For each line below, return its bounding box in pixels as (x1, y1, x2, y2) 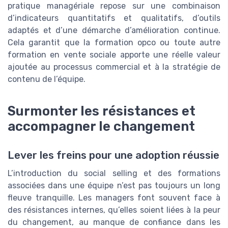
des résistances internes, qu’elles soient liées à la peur (8, 205, 220, 215)
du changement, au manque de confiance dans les (8, 217, 220, 227)
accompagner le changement (8, 119, 195, 134)
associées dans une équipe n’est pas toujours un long (8, 180, 220, 190)
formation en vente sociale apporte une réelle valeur (8, 49, 220, 60)
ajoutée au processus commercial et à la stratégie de (8, 62, 220, 72)
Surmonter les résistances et (8, 103, 195, 119)
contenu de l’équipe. (8, 74, 85, 84)
